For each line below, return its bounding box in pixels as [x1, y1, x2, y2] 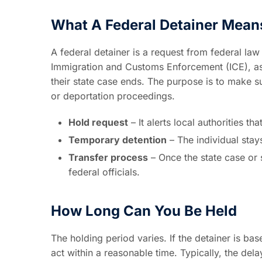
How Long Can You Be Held [51, 202, 237, 219]
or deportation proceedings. [51, 89, 175, 102]
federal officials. [68, 166, 140, 178]
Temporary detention [68, 133, 167, 146]
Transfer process [68, 151, 148, 163]
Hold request [68, 116, 128, 128]
